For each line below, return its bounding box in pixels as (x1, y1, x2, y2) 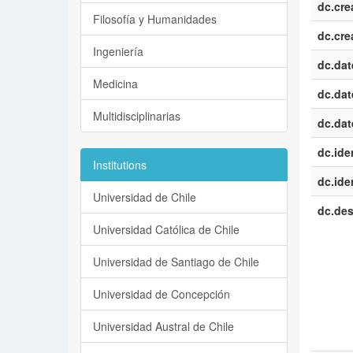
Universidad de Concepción (93, 286, 230, 302)
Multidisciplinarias (93, 108, 180, 124)
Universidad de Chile (93, 189, 196, 205)
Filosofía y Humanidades (93, 11, 217, 27)
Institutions (93, 157, 147, 173)
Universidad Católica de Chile (93, 221, 240, 237)
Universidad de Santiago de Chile (93, 254, 259, 269)
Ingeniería (93, 43, 143, 59)
